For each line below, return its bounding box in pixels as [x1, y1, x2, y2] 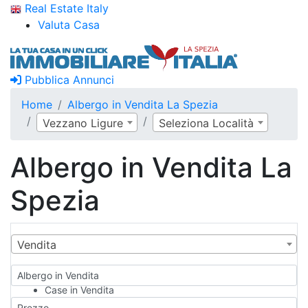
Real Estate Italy [21, 1, 109, 15]
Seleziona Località [159, 116, 254, 130]
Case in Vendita [45, 284, 114, 296]
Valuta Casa [38, 18, 100, 32]
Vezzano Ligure [43, 116, 123, 130]
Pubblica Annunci [21, 73, 114, 87]
